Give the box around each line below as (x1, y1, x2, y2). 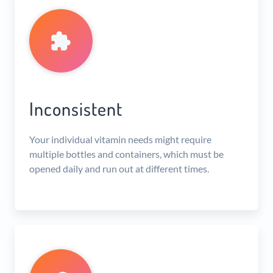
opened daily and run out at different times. (29, 162, 209, 174)
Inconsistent (29, 96, 122, 120)
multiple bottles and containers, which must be (29, 147, 224, 160)
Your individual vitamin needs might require (29, 133, 211, 145)
